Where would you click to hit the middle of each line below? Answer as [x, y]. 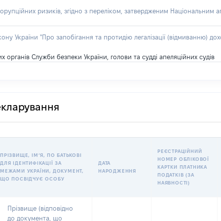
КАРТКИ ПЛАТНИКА [183, 167]
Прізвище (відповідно [40, 208]
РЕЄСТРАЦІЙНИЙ [180, 151]
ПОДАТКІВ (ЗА [176, 175]
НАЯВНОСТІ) [174, 183]
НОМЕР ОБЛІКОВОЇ [184, 159]
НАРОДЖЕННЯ [117, 171]
